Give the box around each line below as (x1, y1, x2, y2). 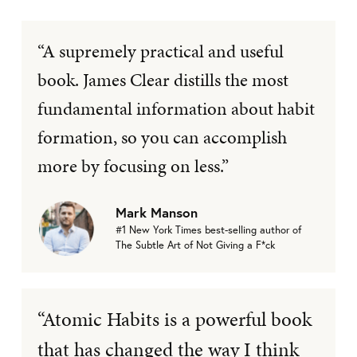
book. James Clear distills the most (37, 66, 288, 92)
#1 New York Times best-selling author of (116, 223, 301, 237)
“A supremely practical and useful (37, 37, 284, 64)
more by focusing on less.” (37, 152, 229, 178)
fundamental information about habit (37, 95, 315, 121)
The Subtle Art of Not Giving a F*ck (116, 238, 275, 253)
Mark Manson (116, 203, 198, 222)
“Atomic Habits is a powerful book (37, 304, 312, 333)
